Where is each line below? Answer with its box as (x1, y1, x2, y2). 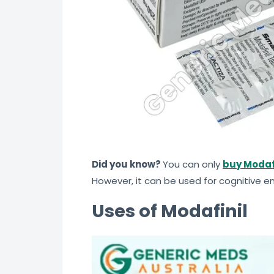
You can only (163, 158, 223, 171)
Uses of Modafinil (92, 199, 248, 224)
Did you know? (92, 158, 163, 171)
